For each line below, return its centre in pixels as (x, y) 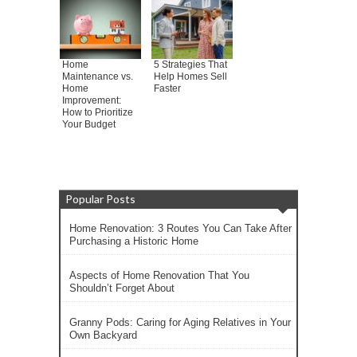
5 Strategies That (190, 65)
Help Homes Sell (190, 76)
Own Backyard (103, 335)
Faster (167, 88)
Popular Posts (100, 199)
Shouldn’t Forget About (122, 288)
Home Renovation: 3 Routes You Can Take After (180, 228)
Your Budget (89, 124)
